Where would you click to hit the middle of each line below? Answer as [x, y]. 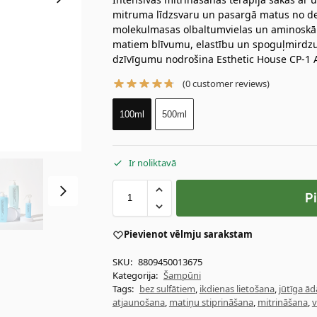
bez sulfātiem [167, 288]
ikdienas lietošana [237, 288]
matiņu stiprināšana [211, 302]
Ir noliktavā [152, 163]
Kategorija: [136, 275]
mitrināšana [282, 302]
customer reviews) [230, 84]
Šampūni [182, 275]
